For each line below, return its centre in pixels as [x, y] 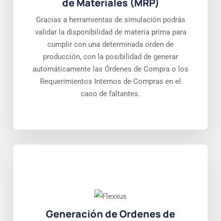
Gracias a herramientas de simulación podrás [110, 20]
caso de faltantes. [110, 94]
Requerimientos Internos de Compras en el [110, 82]
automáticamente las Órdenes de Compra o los [110, 69]
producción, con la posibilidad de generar [110, 57]
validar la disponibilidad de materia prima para [110, 32]
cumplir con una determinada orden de [110, 45]
